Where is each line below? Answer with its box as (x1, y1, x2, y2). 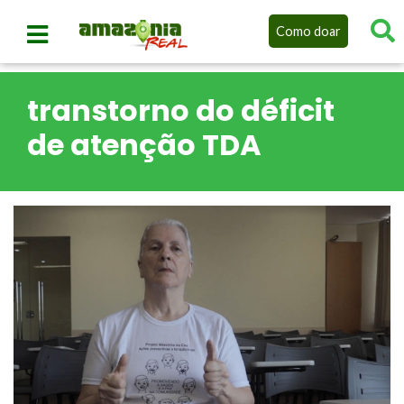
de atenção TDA (27, 124, 262, 165)
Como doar (275, 23, 341, 39)
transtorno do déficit (27, 90, 335, 131)
